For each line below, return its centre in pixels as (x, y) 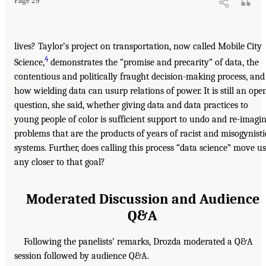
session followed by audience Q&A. (82, 256)
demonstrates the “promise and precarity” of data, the (153, 63)
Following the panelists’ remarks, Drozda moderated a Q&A (138, 242)
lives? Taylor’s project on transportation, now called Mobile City (138, 47)
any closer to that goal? (60, 162)
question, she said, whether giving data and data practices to (131, 105)
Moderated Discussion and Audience (142, 199)
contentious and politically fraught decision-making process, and (140, 77)
